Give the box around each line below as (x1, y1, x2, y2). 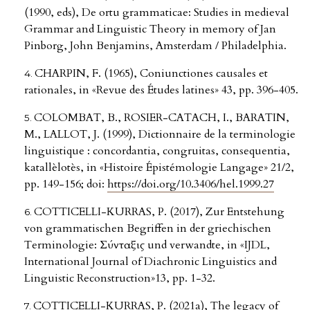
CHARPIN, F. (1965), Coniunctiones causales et (35, 66, 268, 82)
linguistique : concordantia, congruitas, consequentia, (24, 143, 290, 159)
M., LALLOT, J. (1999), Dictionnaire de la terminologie (24, 127, 295, 143)
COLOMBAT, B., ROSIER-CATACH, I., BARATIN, (34, 110, 289, 126)
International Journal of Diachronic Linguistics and (24, 254, 277, 270)
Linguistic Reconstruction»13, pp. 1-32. (24, 271, 215, 286)
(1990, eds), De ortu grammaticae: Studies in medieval (24, 5, 289, 21)
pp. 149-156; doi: (24, 176, 107, 192)
